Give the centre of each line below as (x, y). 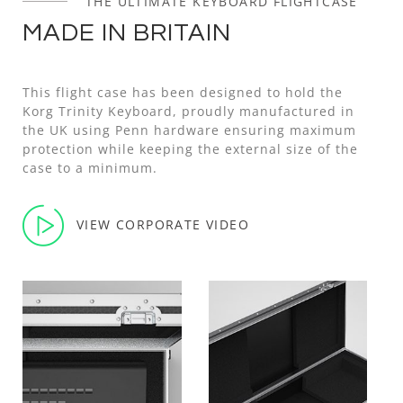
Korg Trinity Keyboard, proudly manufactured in (188, 111)
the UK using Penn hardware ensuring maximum (189, 130)
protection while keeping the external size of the (190, 148)
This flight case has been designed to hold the (183, 92)
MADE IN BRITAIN (127, 32)
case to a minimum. (90, 167)
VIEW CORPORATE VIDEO (163, 224)
